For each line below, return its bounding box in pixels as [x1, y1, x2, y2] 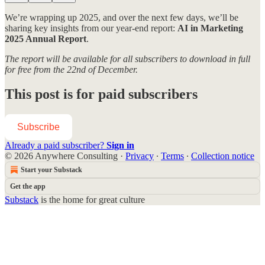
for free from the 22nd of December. [5, 64, 138, 75]
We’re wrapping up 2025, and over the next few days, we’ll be [5, 12, 238, 22]
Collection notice [191, 151, 254, 161]
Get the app [10, 182, 46, 191]
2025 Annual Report [5, 33, 86, 44]
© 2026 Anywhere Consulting [5, 151, 118, 161]
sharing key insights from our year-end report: [5, 22, 177, 33]
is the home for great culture [38, 195, 145, 205]
